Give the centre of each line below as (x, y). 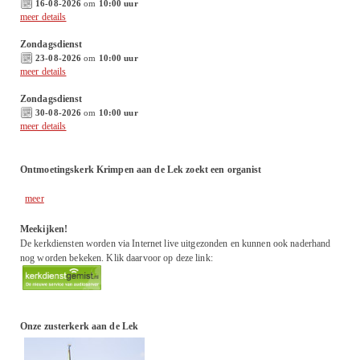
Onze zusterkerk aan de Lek (80, 326)
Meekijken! (44, 229)
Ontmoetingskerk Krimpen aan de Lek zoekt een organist (141, 170)
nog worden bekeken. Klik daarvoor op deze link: (117, 258)
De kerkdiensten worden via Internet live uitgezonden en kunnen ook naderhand (176, 243)
